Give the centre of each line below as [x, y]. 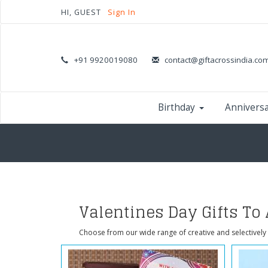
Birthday [176, 107]
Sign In [122, 13]
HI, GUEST [82, 13]
